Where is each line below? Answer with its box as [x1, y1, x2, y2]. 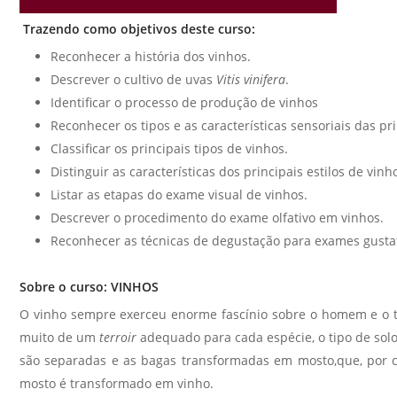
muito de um [19, 329, 100, 346]
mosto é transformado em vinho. [19, 375, 214, 392]
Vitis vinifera [216, 71, 285, 88]
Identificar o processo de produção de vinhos [51, 94, 318, 111]
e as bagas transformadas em [106, 352, 298, 369]
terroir [99, 329, 137, 346]
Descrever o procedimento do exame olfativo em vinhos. [51, 209, 384, 226]
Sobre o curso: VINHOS [19, 278, 159, 295]
